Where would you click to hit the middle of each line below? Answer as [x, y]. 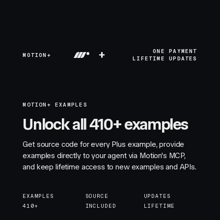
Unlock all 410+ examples [105, 124]
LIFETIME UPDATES [165, 58]
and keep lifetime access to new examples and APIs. [110, 167]
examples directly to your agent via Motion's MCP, [104, 156]
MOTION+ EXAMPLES [55, 105]
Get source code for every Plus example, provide [104, 144]
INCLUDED [101, 206]
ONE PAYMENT [175, 51]
